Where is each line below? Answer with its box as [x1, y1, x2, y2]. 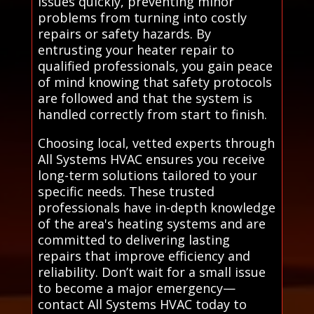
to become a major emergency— [37, 279, 235, 296]
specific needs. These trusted [37, 182, 214, 200]
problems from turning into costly [37, 8, 247, 26]
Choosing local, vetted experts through [37, 134, 275, 151]
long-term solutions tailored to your [37, 166, 257, 184]
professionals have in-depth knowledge [37, 198, 275, 216]
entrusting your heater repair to [37, 41, 234, 58]
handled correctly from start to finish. [37, 105, 267, 123]
